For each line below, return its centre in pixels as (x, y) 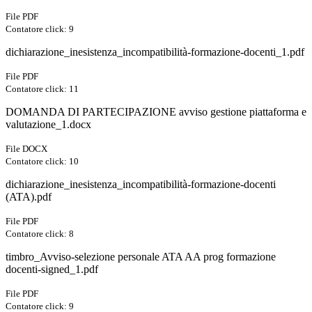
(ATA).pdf (29, 197)
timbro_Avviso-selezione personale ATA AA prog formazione (141, 257)
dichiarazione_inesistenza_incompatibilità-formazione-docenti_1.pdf (155, 52)
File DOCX (26, 149)
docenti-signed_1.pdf (52, 270)
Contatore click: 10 (42, 162)
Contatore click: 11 (42, 89)
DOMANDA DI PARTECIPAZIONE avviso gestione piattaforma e (156, 112)
